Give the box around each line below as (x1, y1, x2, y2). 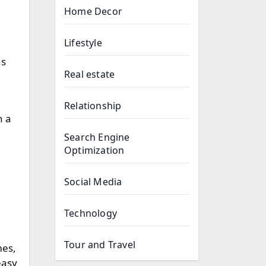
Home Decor (64, 5, 122, 18)
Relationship (64, 99, 122, 112)
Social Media (64, 175, 122, 188)
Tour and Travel (64, 238, 135, 251)
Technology (64, 207, 117, 220)
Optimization (64, 144, 125, 157)
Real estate (64, 68, 115, 81)
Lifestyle (64, 36, 102, 49)
